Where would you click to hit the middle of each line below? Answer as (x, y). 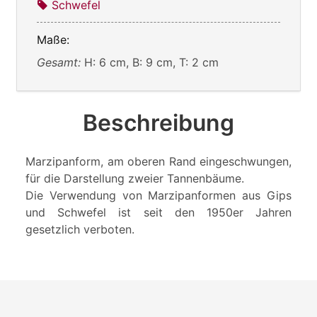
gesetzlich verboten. (80, 230)
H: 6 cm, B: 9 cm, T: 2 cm (151, 63)
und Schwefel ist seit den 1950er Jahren (158, 213)
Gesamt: (60, 63)
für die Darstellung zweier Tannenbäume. (135, 179)
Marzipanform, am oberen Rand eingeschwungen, (158, 162)
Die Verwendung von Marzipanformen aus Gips (158, 196)
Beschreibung (158, 123)
